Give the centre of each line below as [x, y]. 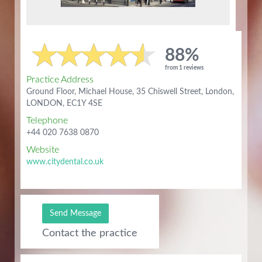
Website [43, 150]
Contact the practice [90, 233]
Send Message [75, 213]
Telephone [47, 121]
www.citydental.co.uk [65, 162]
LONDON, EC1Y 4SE [64, 104]
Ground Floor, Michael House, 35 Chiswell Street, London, [130, 92]
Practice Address [60, 80]
